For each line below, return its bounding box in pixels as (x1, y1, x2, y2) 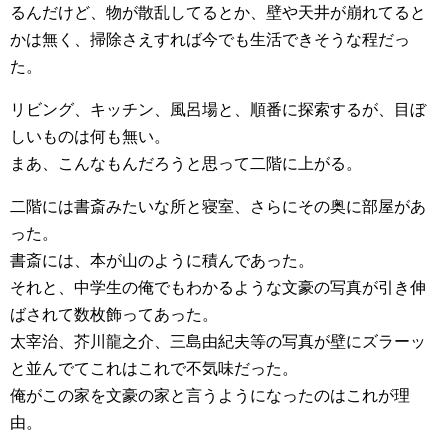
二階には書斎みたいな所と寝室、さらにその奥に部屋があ (10, 198, 426, 216)
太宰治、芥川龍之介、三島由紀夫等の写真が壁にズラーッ (10, 333, 426, 351)
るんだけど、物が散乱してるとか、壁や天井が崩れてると (10, 4, 426, 22)
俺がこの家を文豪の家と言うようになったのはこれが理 (10, 387, 410, 405)
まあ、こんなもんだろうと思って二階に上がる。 (10, 155, 362, 173)
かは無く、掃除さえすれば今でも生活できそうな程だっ (10, 31, 410, 49)
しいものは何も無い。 (10, 128, 170, 146)
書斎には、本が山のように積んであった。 (10, 252, 314, 270)
